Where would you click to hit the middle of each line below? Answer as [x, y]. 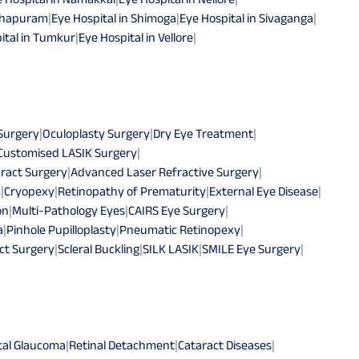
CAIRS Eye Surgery [177, 210]
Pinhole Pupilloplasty [61, 229]
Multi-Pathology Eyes [69, 210]
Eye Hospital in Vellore [136, 37]
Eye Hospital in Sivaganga [246, 18]
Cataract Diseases [225, 345]
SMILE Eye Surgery [251, 248]
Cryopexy [29, 191]
